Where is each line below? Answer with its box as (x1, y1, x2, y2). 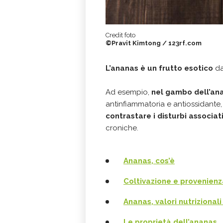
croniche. (106, 123, 140, 133)
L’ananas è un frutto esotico (106, 64, 213, 73)
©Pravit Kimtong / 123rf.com (106, 39, 202, 47)
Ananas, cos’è (123, 156, 175, 166)
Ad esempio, (106, 88, 151, 97)
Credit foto (106, 31, 135, 39)
